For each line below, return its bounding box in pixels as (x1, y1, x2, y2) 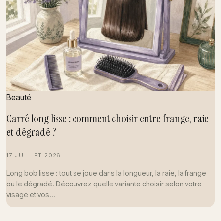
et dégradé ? (6, 125, 56, 140)
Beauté (6, 92, 31, 102)
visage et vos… (6, 190, 55, 199)
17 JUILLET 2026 (6, 152, 61, 159)
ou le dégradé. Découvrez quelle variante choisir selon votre (6, 179, 202, 188)
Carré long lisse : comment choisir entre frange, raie (6, 111, 209, 126)
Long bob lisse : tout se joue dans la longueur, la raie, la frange (6, 168, 206, 177)
